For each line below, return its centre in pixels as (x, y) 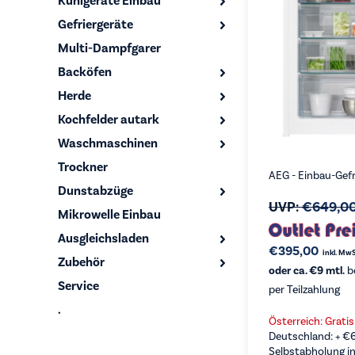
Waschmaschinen (108, 143)
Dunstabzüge (95, 191)
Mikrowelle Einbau (109, 215)
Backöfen (85, 72)
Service (78, 286)
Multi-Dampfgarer (109, 48)
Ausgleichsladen (103, 239)
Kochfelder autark (109, 120)
